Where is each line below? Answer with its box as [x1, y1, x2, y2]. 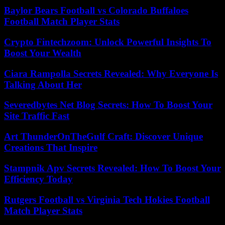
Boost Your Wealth [4, 47, 81, 58]
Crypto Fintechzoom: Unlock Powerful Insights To [4, 36, 211, 47]
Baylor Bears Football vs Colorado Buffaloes [4, 5, 188, 16]
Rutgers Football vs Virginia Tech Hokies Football [4, 194, 210, 205]
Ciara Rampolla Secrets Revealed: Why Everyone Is [4, 68, 218, 79]
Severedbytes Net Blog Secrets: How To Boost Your [4, 99, 212, 110]
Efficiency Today [4, 173, 73, 184]
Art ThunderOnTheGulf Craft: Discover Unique [4, 131, 203, 142]
